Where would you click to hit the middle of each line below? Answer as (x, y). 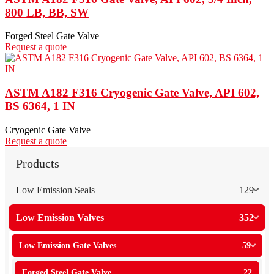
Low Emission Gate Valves (68, 245)
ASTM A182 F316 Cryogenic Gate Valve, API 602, (132, 92)
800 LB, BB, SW (47, 12)
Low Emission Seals (55, 190)
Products (38, 163)
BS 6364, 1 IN (40, 106)
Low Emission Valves (60, 217)
